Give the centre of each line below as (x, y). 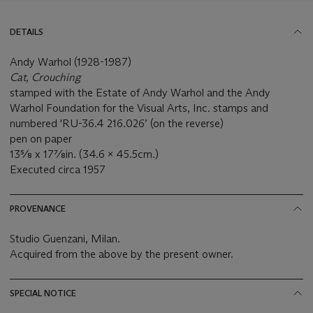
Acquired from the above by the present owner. (122, 254)
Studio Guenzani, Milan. (65, 238)
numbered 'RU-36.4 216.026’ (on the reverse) (117, 123)
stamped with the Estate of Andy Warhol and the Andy (140, 92)
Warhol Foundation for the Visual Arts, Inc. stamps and (139, 108)
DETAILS (27, 31)
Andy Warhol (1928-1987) (71, 61)
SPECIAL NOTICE (43, 293)
